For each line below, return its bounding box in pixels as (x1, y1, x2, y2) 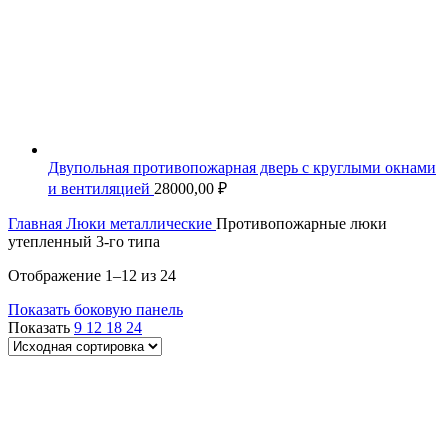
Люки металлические (66, 214, 216, 232)
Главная (8, 214, 66, 232)
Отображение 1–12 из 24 (8, 266, 176, 284)
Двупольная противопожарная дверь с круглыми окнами (48, 158, 436, 176)
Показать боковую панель (8, 300, 183, 318)
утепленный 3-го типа (8, 232, 160, 250)
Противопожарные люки (216, 214, 387, 232)
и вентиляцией (48, 179, 154, 197)
